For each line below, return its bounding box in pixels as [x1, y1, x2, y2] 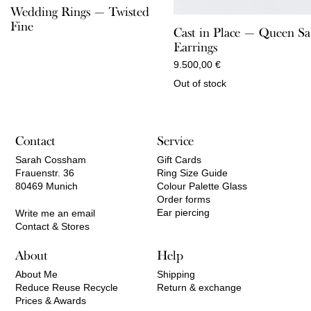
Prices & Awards [15, 295, 87, 307]
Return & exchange [157, 282, 242, 294]
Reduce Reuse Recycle [15, 282, 119, 294]
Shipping [157, 269, 196, 280]
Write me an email [15, 207, 96, 219]
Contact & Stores [15, 220, 90, 232]
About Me [15, 269, 58, 280]
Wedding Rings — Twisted [10, 3, 149, 19]
